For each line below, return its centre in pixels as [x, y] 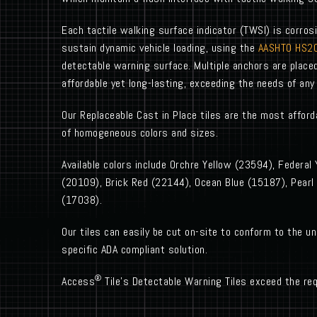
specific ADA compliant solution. [134, 249]
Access [78, 281]
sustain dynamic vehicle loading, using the [160, 48]
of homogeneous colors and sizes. [140, 133]
